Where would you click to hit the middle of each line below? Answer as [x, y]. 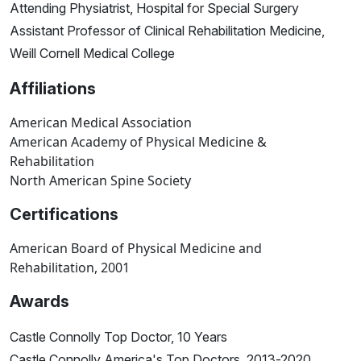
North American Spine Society [100, 180]
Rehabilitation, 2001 [70, 267]
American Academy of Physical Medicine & [138, 141]
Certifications [64, 214]
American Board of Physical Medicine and [136, 248]
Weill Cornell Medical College [92, 53]
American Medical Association [101, 122]
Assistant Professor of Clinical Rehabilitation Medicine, [167, 30]
